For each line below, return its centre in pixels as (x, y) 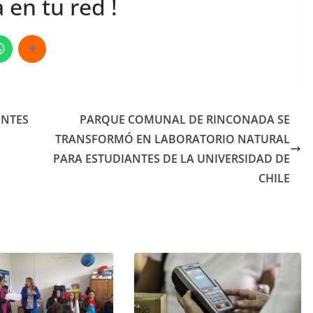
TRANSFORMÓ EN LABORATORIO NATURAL (173, 139)
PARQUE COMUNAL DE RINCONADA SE (185, 120)
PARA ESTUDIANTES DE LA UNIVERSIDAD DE (172, 159)
